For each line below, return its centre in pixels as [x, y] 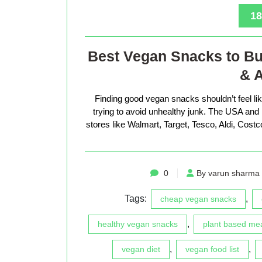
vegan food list [212, 249]
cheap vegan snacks [198, 199]
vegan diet [141, 249]
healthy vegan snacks [138, 224]
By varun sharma [228, 173]
